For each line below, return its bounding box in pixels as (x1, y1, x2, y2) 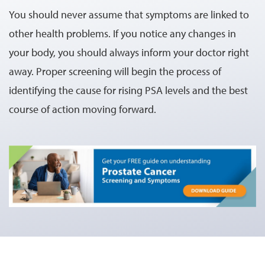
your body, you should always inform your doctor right (9, 45, 249, 59)
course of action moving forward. (9, 102, 156, 116)
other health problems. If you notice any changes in (9, 26, 236, 40)
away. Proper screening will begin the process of (9, 64, 221, 78)
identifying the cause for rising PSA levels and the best (9, 83, 248, 97)
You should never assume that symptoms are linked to (9, 7, 249, 21)
